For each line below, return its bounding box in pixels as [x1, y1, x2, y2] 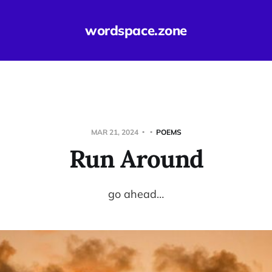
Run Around [69, 143, 203, 174]
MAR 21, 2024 [90, 127, 140, 137]
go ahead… [108, 186, 164, 201]
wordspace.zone [85, 22, 187, 39]
